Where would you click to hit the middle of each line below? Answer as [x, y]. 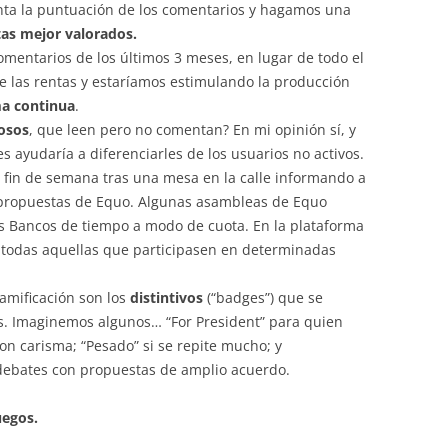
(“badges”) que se [263, 297]
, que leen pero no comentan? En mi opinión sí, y [192, 129]
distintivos [164, 297]
